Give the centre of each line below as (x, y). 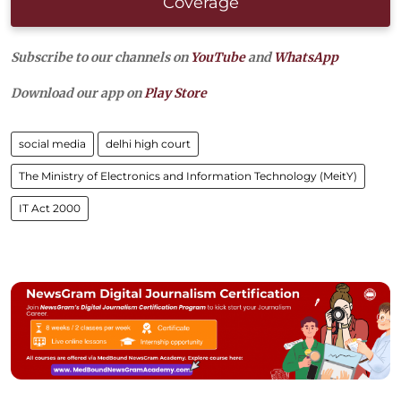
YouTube (218, 57)
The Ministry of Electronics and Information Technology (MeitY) (188, 175)
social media (52, 143)
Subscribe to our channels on (101, 57)
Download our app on (77, 93)
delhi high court (148, 143)
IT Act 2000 (50, 208)
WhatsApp (306, 57)
